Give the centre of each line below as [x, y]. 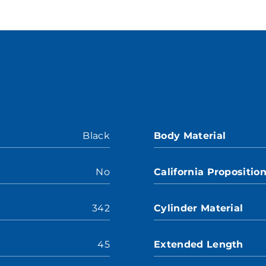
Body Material [190, 136]
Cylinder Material [199, 208]
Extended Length [199, 244]
